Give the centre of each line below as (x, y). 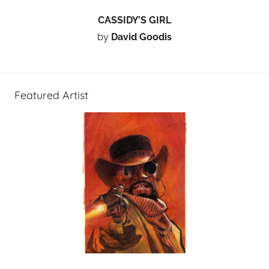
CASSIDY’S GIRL (134, 20)
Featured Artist (51, 95)
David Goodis (141, 37)
